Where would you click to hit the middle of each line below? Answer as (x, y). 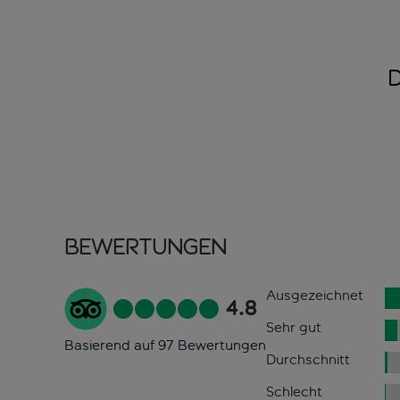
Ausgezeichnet (314, 296)
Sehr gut (293, 328)
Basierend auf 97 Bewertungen (165, 346)
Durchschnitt (308, 360)
